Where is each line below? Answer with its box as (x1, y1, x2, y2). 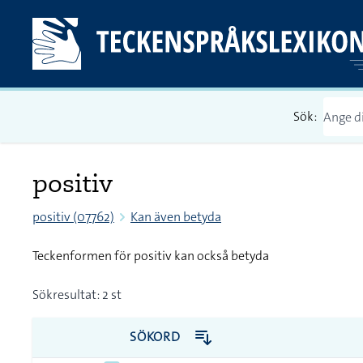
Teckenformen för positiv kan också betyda (32, 247, 269, 264)
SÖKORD (130, 328, 184, 345)
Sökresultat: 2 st (32, 286, 122, 303)
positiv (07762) (32, 208, 114, 225)
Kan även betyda (130, 208, 221, 225)
